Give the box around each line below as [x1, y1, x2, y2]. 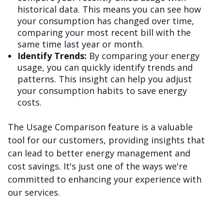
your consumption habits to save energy [17, 85, 187, 97]
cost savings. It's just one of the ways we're [8, 160, 187, 172]
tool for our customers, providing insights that [8, 134, 205, 146]
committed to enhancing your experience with [8, 173, 201, 186]
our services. [8, 186, 60, 199]
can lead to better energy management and [8, 147, 190, 159]
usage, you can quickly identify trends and [17, 62, 193, 74]
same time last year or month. [17, 38, 144, 50]
